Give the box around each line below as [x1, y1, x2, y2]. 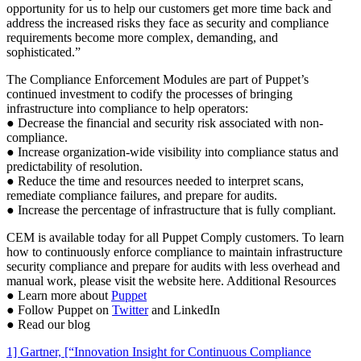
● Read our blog [6, 317, 90, 332]
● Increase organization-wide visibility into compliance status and [6, 145, 338, 160]
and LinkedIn [148, 303, 220, 317]
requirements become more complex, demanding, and [6, 31, 278, 45]
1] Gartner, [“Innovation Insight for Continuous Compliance [6, 345, 311, 359]
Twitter [112, 303, 148, 317]
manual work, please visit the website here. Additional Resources [6, 274, 336, 288]
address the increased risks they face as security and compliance [6, 16, 329, 31]
